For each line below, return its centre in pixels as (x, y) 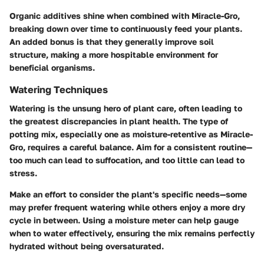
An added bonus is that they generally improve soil (112, 41)
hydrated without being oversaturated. (87, 246)
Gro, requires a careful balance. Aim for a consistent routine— (131, 147)
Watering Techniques (59, 89)
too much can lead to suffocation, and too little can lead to (127, 160)
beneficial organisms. (52, 67)
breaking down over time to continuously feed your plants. (126, 28)
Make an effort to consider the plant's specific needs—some (128, 194)
